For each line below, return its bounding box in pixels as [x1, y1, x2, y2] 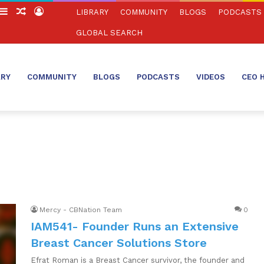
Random [25, 6, 63, 17]
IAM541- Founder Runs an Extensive [31, 219, 239, 233]
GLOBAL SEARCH [75, 28, 143, 37]
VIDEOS [196, 72, 225, 81]
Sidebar [7, 6, 42, 17]
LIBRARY [75, 8, 108, 16]
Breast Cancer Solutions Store [31, 236, 207, 250]
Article [25, 27, 55, 38]
